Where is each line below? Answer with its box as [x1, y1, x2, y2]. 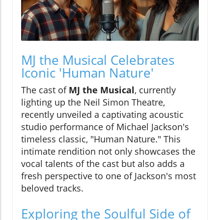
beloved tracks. [21, 182, 83, 194]
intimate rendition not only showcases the [21, 145, 195, 157]
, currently [135, 83, 176, 96]
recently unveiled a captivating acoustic [21, 108, 184, 120]
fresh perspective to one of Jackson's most [21, 169, 196, 182]
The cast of [21, 83, 69, 96]
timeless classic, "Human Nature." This [21, 133, 181, 145]
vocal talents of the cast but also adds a [21, 157, 185, 169]
